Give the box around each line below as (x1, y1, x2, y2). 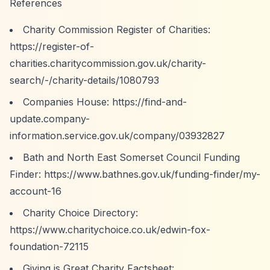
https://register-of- (10, 40, 94, 52)
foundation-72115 (10, 240, 89, 253)
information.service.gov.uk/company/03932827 (10, 130, 225, 142)
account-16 (10, 185, 61, 197)
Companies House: (23, 96, 112, 108)
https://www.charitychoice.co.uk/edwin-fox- (10, 224, 210, 236)
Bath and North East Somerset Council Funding (23, 151, 240, 163)
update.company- (10, 113, 90, 125)
